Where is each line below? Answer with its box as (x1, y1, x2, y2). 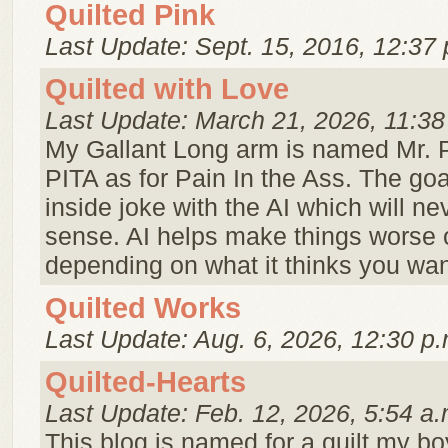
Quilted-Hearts (45, 366, 246, 398)
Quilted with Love (45, 73, 289, 105)
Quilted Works (45, 292, 241, 324)
